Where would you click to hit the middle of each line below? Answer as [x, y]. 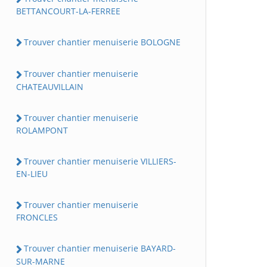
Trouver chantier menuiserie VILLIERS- [100, 161]
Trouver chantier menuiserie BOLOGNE [102, 42]
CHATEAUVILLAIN [50, 86]
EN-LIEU [32, 174]
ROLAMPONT [42, 130]
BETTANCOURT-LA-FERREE [68, 11]
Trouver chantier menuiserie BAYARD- [100, 249]
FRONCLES [37, 218]
